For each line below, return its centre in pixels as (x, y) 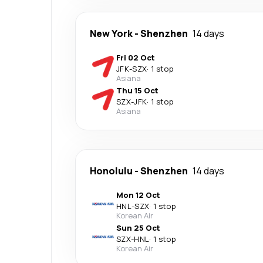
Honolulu (111, 171)
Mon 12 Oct (138, 195)
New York (111, 33)
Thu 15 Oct (137, 90)
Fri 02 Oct (136, 58)
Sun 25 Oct (138, 228)
